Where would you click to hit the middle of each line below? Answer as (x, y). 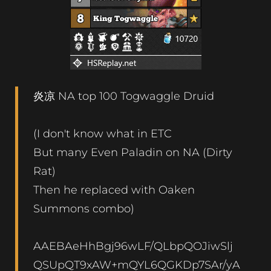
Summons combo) (84, 208)
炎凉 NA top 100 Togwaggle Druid (124, 96)
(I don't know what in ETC (103, 133)
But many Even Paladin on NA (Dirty (133, 152)
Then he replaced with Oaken (114, 189)
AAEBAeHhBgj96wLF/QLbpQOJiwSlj (133, 246)
